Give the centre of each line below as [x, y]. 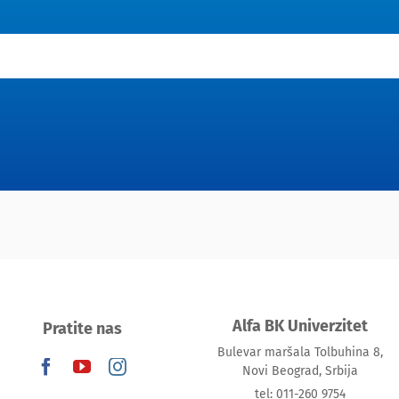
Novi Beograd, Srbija [300, 371]
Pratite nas [82, 329]
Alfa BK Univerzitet [300, 326]
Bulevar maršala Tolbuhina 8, [300, 353]
